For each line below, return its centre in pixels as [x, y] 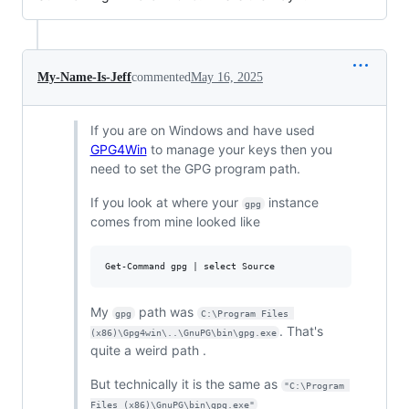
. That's [304, 330]
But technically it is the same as [185, 383]
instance [294, 202]
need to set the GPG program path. [195, 168]
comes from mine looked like [175, 221]
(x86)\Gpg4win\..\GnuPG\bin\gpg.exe [183, 332]
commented [161, 77]
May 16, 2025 [227, 77]
